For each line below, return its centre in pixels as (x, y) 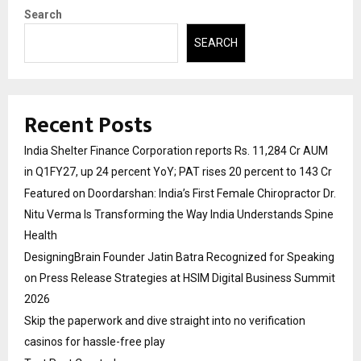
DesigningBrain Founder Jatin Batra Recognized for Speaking (179, 257)
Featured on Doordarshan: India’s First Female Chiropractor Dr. (180, 193)
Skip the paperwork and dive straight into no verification (165, 320)
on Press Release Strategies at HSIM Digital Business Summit (180, 278)
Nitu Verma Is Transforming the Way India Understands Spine (179, 214)
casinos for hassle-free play (95, 341)
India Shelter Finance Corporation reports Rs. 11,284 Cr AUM (176, 150)
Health (41, 235)
